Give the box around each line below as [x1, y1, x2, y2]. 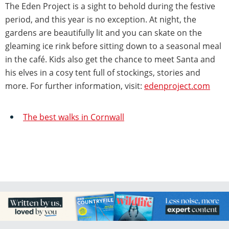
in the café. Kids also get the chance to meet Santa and [5, 54, 215, 65]
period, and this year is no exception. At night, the [5, 14, 196, 26]
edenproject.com [144, 80, 210, 92]
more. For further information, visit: [5, 80, 144, 92]
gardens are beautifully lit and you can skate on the [5, 27, 202, 39]
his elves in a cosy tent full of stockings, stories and [5, 67, 200, 79]
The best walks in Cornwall [23, 111, 124, 123]
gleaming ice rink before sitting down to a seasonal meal [5, 40, 221, 52]
